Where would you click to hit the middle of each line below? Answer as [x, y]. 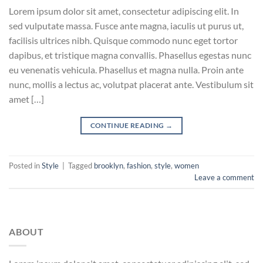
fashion [139, 166]
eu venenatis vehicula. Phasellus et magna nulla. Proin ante [126, 69]
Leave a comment [224, 178]
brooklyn [109, 166]
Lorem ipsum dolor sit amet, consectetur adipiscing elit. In [124, 11]
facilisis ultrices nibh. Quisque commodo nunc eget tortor [123, 40]
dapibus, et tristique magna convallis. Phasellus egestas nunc [130, 55]
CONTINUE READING [128, 125]
